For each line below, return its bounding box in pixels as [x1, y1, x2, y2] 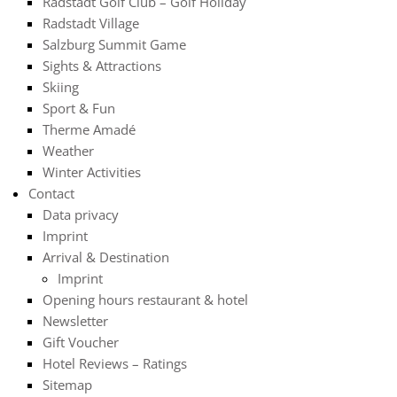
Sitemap [43, 376, 92, 393]
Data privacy [43, 206, 119, 223]
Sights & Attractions [43, 57, 161, 74]
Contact [27, 184, 74, 202]
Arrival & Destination [43, 248, 169, 266]
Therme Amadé [43, 121, 136, 138]
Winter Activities [43, 163, 141, 181]
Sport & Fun [43, 99, 115, 117]
